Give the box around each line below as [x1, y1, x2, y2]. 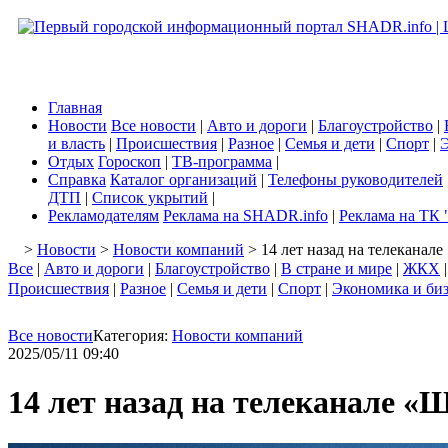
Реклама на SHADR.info [163, 207, 328, 224]
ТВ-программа [172, 153, 272, 170]
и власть [48, 135, 105, 152]
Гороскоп [98, 153, 161, 170]
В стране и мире [281, 260, 392, 277]
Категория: [93, 327, 172, 344]
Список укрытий [92, 189, 208, 206]
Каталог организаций [110, 171, 257, 188]
